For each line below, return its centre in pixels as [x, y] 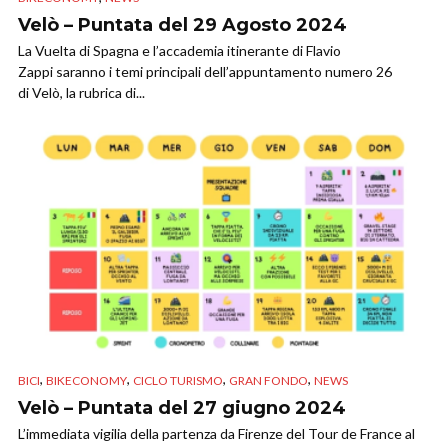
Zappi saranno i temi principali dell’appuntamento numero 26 [205, 71]
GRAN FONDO [268, 380]
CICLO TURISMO [178, 380]
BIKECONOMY [86, 380]
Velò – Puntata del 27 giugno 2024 [182, 407]
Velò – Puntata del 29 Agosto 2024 [182, 24]
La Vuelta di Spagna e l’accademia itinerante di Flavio [179, 50]
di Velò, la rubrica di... [81, 92]
